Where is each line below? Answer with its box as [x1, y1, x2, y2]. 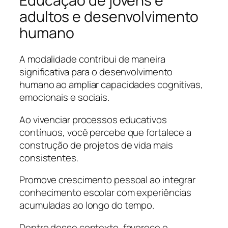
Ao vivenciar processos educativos [19, 112, 167, 126]
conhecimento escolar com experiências [19, 186, 192, 199]
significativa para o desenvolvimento [19, 65, 173, 79]
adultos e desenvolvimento [19, 6, 198, 26]
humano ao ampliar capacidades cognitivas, [19, 78, 203, 92]
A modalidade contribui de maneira [19, 52, 165, 66]
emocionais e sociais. [19, 91, 109, 104]
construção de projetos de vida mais [19, 138, 173, 152]
